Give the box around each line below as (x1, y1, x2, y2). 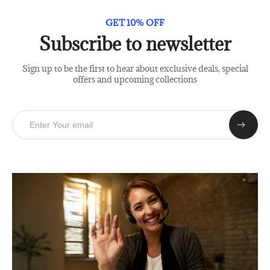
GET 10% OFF (105, 17, 165, 29)
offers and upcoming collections (73, 74, 197, 86)
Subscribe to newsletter (39, 32, 231, 56)
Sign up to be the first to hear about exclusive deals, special (22, 63, 248, 75)
